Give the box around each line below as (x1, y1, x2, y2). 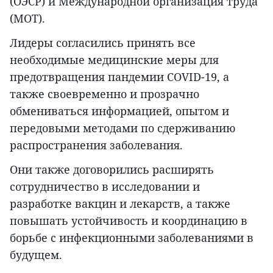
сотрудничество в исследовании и (10, 179, 200, 194)
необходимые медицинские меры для (10, 52, 219, 68)
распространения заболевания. (10, 138, 183, 153)
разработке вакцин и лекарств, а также (10, 196, 230, 211)
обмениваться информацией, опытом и (10, 104, 229, 119)
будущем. (10, 247, 62, 263)
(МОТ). (10, 11, 45, 26)
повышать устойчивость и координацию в (10, 213, 247, 229)
